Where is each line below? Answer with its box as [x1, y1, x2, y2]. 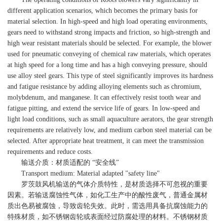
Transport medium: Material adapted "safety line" [7, 170, 160, 177]
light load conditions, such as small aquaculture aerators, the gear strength [7, 115, 213, 123]
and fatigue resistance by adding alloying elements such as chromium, [7, 83, 202, 90]
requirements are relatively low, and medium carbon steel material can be [7, 126, 212, 134]
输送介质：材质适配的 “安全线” [7, 159, 119, 166]
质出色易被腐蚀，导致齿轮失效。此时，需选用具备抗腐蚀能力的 [7, 202, 208, 210]
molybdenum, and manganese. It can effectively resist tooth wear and [7, 94, 201, 101]
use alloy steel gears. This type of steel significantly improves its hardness [7, 72, 213, 79]
